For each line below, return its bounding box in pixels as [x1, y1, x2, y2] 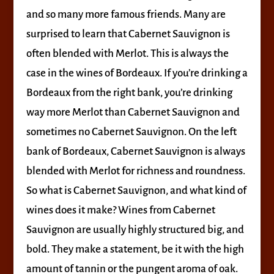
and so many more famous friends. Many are [26, 9, 226, 20]
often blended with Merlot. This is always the [26, 48, 229, 59]
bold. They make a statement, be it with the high [26, 243, 244, 255]
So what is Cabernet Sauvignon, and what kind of [26, 185, 246, 196]
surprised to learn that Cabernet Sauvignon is [26, 28, 230, 40]
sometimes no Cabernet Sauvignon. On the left [26, 126, 237, 138]
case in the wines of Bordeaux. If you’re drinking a [26, 67, 248, 79]
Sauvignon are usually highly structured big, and [26, 224, 244, 235]
